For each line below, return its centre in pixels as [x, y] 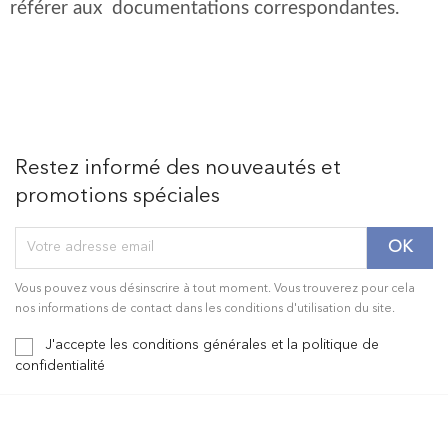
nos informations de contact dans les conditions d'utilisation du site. [205, 308]
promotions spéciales [117, 196]
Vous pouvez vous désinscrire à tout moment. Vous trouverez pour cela [215, 288]
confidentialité [60, 365]
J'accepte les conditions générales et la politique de [212, 344]
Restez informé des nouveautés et [178, 168]
